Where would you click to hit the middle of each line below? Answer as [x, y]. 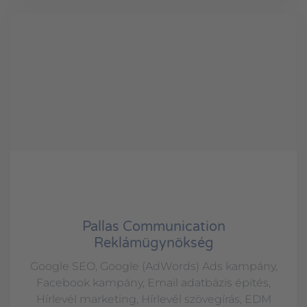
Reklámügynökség [153, 244]
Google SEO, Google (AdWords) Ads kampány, [153, 267]
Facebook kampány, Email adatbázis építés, [153, 283]
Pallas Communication [153, 227]
